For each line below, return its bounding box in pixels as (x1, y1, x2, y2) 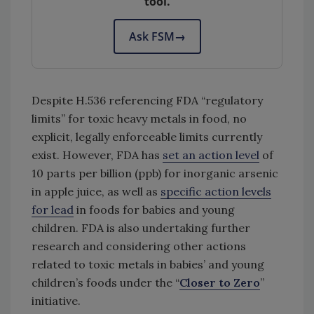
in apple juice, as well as (32, 184, 161, 198)
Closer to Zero (179, 275, 260, 289)
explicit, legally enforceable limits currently (32, 129, 262, 144)
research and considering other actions (32, 238, 246, 253)
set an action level (163, 147, 259, 162)
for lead (32, 202, 74, 217)
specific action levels (161, 184, 271, 198)
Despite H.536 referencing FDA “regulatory (32, 93, 263, 107)
